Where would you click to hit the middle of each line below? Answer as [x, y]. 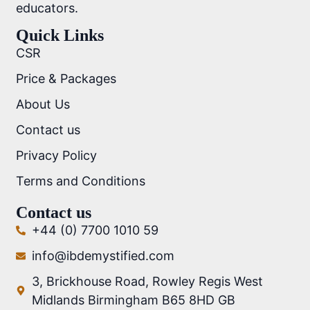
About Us [43, 104]
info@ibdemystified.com [103, 256]
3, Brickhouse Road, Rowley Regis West [147, 282]
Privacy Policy [57, 156]
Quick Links [60, 36]
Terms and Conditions [81, 181]
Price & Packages [66, 79]
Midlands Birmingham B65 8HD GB [133, 300]
